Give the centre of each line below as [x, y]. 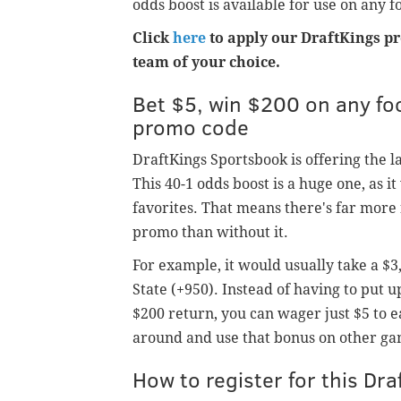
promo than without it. [212, 233]
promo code [191, 127]
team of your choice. [206, 63]
